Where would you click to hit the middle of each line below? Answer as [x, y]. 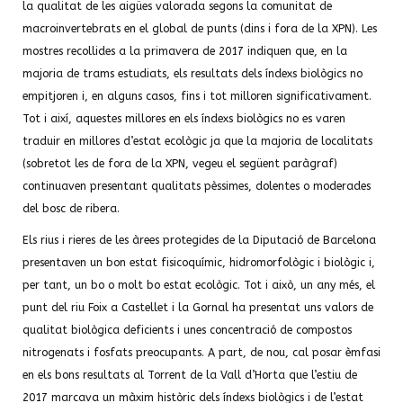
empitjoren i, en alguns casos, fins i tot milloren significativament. [197, 96]
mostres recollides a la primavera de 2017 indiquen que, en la [185, 51]
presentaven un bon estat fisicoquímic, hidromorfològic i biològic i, [199, 263]
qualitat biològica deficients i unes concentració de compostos [187, 330]
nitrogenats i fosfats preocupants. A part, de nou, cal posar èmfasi [201, 353]
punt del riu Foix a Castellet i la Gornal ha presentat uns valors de [198, 308]
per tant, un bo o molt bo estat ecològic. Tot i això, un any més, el [199, 285]
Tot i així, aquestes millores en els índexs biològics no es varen [184, 119]
